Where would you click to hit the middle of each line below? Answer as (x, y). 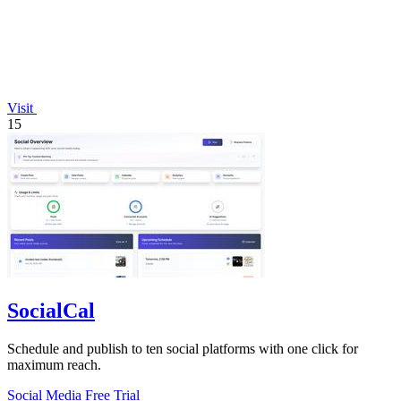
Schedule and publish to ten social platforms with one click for (183, 349)
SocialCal (51, 311)
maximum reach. (54, 365)
